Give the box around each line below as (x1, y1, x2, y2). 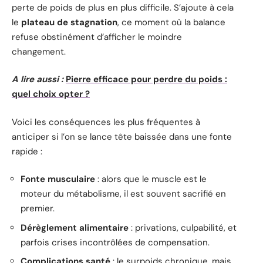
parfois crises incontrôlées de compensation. (21, 236, 210, 248)
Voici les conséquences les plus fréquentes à (12, 116, 200, 128)
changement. (12, 45, 66, 58)
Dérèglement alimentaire (21, 221, 129, 234)
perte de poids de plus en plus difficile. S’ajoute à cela (12, 1, 234, 14)
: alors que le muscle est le (95, 173, 207, 186)
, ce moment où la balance (117, 16, 225, 28)
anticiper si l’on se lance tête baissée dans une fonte (12, 130, 232, 143)
